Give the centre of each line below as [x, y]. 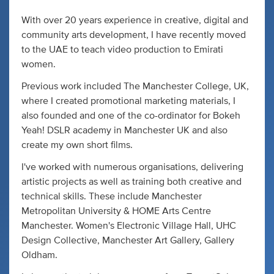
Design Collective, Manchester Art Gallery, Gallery [128, 240]
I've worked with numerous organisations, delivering [132, 167]
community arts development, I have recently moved [134, 35]
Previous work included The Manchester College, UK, [135, 86]
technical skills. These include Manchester [112, 196]
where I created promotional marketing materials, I [128, 101]
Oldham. [39, 255]
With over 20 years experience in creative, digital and [135, 20]
